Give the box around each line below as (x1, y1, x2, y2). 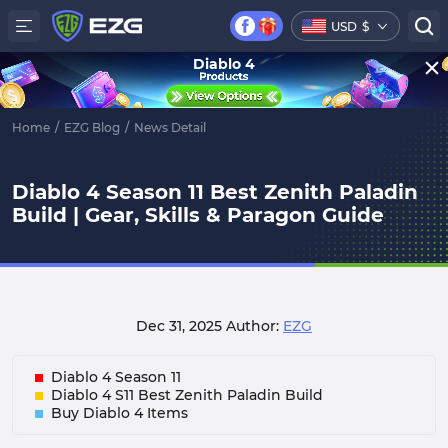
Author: (226, 317, 283, 335)
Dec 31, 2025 (136, 317, 226, 335)
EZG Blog (64, 120, 120, 135)
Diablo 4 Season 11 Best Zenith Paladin (12, 180, 418, 204)
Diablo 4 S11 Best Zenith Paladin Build (51, 386, 323, 404)
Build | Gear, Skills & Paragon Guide (12, 203, 384, 227)
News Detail (134, 120, 206, 135)
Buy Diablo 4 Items (51, 404, 188, 422)
